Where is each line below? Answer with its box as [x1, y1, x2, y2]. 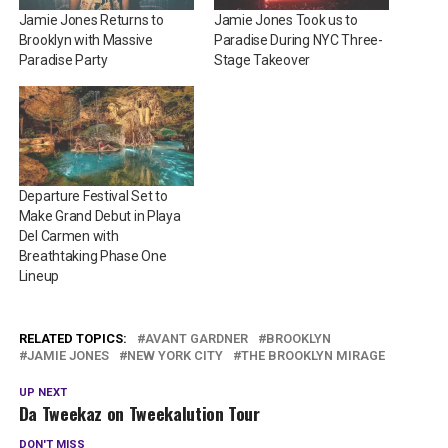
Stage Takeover [213, 52, 311, 69]
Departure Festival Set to [18, 188, 168, 205]
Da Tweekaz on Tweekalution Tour [18, 400, 260, 427]
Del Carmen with [18, 228, 119, 245]
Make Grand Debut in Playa [18, 208, 181, 225]
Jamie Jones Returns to [18, 12, 164, 29]
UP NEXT [18, 386, 67, 400]
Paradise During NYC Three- [213, 32, 383, 49]
